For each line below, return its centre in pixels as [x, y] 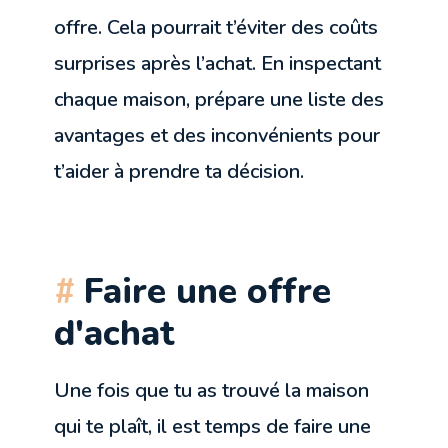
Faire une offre [208, 291]
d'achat [114, 333]
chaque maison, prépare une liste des [219, 100]
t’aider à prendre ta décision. [179, 172]
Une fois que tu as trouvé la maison [212, 391]
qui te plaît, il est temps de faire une [213, 427]
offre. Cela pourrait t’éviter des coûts [216, 28]
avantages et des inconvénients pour [217, 136]
